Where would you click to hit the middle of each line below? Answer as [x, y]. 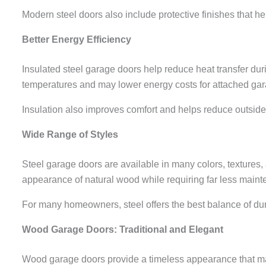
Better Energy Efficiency [77, 39]
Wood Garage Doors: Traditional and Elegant [123, 229]
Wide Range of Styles [70, 134]
